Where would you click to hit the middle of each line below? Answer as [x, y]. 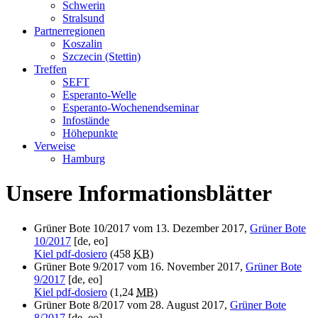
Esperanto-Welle [99, 94]
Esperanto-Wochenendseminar [131, 107]
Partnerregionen [70, 31]
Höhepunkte [90, 133]
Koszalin [82, 43]
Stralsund [83, 18]
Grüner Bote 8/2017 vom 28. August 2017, [132, 305]
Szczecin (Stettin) [102, 56]
